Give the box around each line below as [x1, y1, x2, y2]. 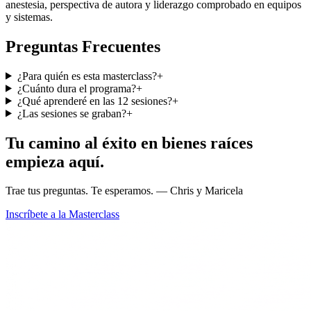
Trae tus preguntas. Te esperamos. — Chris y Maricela [6, 185, 243, 197]
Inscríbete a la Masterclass [6, 208, 119, 221]
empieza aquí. [6, 152, 104, 171]
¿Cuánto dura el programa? [17, 82, 136, 94]
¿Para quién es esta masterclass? [17, 69, 157, 82]
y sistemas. [6, 10, 53, 23]
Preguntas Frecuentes [6, 37, 160, 56]
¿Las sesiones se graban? [17, 107, 126, 119]
